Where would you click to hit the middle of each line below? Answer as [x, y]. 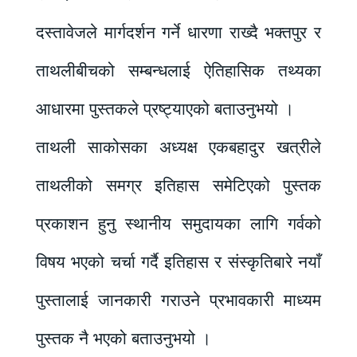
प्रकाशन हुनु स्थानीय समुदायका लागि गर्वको [178, 224]
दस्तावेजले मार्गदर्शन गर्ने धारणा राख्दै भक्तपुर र [178, 32]
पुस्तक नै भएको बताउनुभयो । [124, 338]
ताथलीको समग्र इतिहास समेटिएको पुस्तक [178, 185]
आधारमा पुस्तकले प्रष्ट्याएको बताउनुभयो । [165, 109]
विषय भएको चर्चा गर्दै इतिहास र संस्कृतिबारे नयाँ [178, 262]
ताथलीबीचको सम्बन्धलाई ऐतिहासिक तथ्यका [178, 71]
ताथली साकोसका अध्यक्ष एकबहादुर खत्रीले [178, 147]
